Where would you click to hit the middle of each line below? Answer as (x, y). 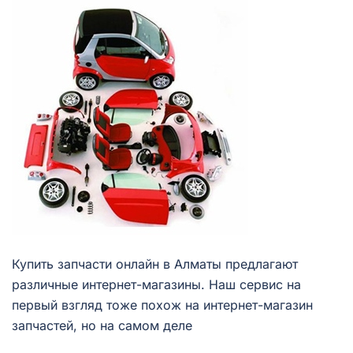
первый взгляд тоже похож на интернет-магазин (162, 305)
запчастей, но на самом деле (102, 325)
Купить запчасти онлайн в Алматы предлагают (155, 264)
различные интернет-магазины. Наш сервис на (156, 284)
